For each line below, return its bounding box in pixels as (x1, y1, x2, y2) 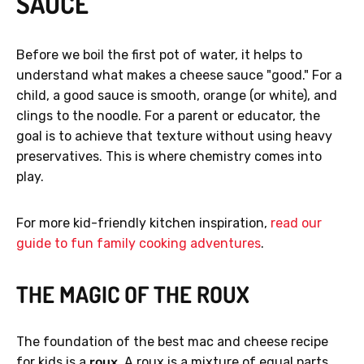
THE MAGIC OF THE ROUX (16, 279, 249, 310)
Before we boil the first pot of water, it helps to (16, 47, 302, 63)
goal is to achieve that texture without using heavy (16, 128, 332, 145)
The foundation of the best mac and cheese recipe (16, 334, 328, 350)
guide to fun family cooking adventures (16, 236, 261, 252)
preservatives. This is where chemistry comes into (16, 149, 322, 165)
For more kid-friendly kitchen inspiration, (16, 215, 271, 232)
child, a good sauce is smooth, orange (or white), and (16, 88, 337, 104)
